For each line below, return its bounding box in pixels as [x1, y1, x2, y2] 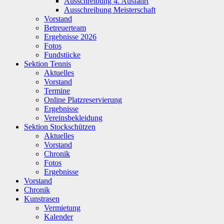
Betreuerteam [44, 23, 86, 32]
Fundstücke [44, 50, 80, 59]
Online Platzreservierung [44, 95, 122, 104]
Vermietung [44, 203, 80, 212]
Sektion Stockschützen [24, 122, 95, 131]
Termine [44, 86, 70, 95]
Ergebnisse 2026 [44, 32, 96, 41]
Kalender [44, 212, 73, 221]
